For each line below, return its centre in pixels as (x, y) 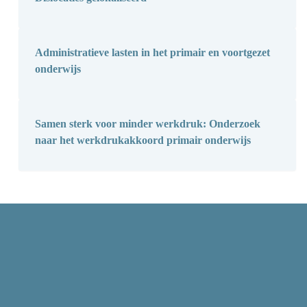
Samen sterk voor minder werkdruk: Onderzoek (147, 124)
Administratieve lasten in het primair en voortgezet (152, 53)
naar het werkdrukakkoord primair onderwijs (143, 140)
